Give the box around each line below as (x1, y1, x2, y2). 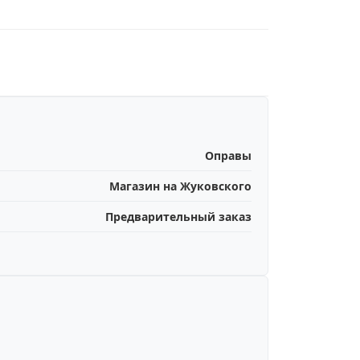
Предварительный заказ (105, 209, 252, 224)
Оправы (205, 148, 252, 163)
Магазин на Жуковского (109, 178, 252, 194)
